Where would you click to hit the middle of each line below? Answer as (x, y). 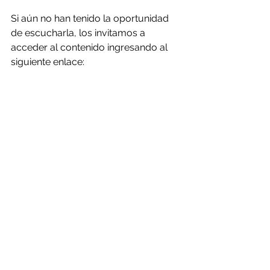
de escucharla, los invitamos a (79, 33)
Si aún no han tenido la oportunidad (91, 18)
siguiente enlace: (48, 61)
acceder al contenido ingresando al (90, 47)
